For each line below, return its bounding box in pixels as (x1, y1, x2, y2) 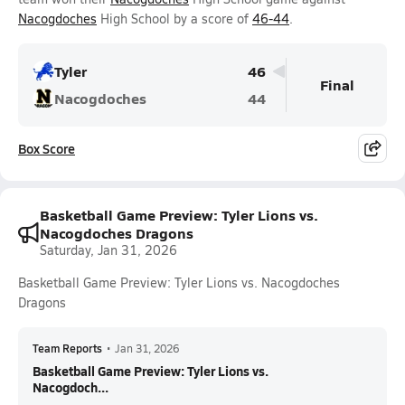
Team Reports (33, 341, 102, 355)
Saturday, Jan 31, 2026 (40, 241, 177, 259)
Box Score (18, 139, 75, 157)
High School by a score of (97, 10, 252, 27)
